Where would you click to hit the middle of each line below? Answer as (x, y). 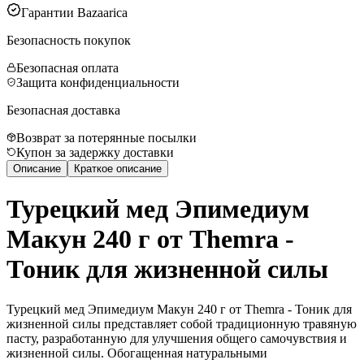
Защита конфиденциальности (98, 82)
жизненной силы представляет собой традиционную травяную (182, 323)
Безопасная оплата (67, 67)
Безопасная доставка (63, 110)
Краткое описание (118, 168)
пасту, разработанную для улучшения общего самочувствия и (177, 338)
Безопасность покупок (69, 40)
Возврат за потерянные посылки (106, 137)
